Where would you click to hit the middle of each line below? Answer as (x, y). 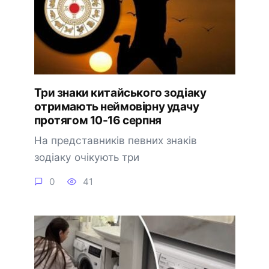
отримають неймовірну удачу (116, 107)
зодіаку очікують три (86, 157)
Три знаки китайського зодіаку (120, 93)
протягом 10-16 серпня (98, 121)
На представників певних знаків (115, 140)
